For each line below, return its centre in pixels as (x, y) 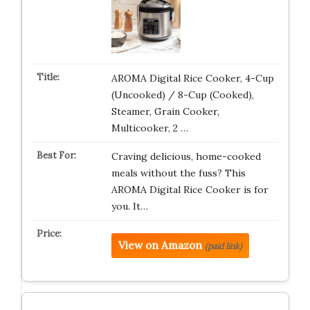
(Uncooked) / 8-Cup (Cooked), (182, 95)
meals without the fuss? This (178, 173)
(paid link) (223, 246)
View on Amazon (160, 245)
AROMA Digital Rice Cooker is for (190, 190)
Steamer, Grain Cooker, (165, 111)
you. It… (129, 206)
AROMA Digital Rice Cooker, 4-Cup (192, 78)
